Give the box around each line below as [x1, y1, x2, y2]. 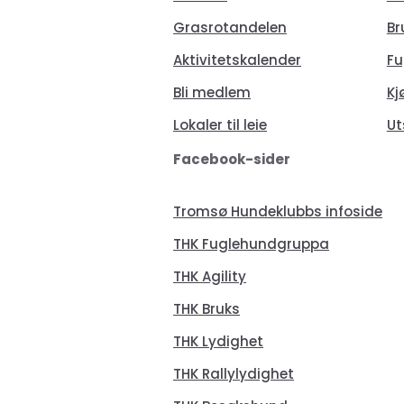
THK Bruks [172, 298, 240, 318]
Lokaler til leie [172, 115, 267, 134]
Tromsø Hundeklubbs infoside [172, 201, 382, 221]
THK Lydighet [172, 331, 263, 351]
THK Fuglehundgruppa [172, 234, 329, 253]
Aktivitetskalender [172, 50, 301, 69]
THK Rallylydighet [172, 363, 294, 383]
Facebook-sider [172, 149, 290, 169]
